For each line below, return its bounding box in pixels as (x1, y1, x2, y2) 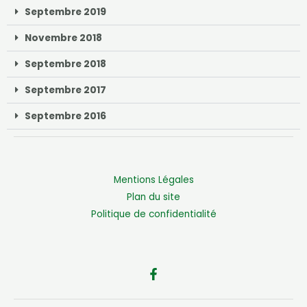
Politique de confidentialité (90, 208, 217, 221)
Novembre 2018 (24, 32, 102, 45)
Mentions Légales (113, 173, 194, 187)
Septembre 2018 (24, 58, 106, 71)
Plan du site (127, 191, 180, 204)
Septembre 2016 (24, 110, 106, 123)
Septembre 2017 (24, 84, 106, 97)
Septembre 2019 (24, 5, 106, 19)
